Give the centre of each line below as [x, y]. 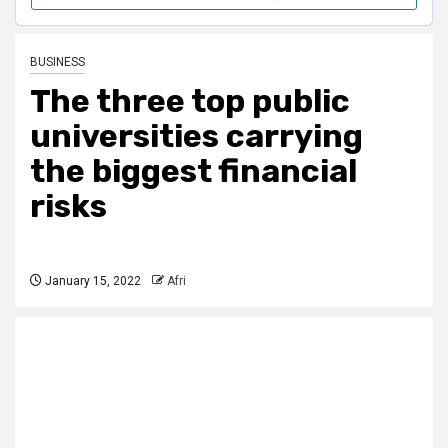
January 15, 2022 [91, 281]
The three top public [190, 101]
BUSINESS [57, 62]
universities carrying [196, 136]
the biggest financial [193, 171]
